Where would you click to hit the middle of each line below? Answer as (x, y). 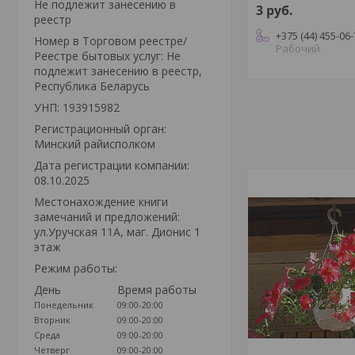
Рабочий (298, 48)
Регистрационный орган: (100, 128)
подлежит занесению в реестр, (118, 71)
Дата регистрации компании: (112, 165)
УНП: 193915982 (77, 107)
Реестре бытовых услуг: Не (107, 55)
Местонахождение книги (101, 201)
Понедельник (64, 304)
